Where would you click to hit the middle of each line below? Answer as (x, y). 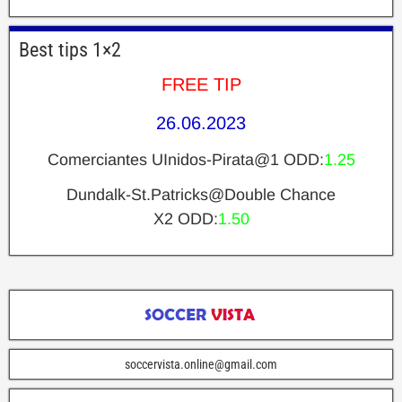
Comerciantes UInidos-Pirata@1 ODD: (185, 159)
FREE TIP (201, 84)
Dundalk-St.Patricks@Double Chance (201, 194)
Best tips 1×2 (70, 49)
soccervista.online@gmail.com (201, 364)
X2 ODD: (185, 218)
